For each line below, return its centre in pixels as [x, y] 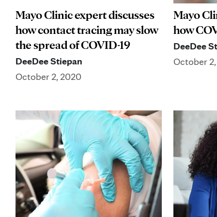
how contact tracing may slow [87, 30]
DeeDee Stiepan [49, 61]
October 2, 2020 [48, 77]
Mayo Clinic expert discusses [85, 15]
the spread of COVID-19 [73, 45]
